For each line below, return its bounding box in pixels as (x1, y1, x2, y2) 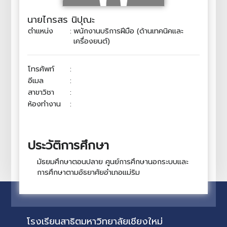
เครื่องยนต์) (73, 35, 110, 47)
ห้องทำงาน (28, 98, 61, 109)
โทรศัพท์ (28, 63, 55, 74)
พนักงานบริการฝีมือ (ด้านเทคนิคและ (73, 25, 184, 36)
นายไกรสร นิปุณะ (27, 13, 95, 27)
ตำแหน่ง (28, 25, 54, 36)
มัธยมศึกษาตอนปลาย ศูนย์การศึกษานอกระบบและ (36, 156, 188, 167)
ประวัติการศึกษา (27, 136, 109, 155)
